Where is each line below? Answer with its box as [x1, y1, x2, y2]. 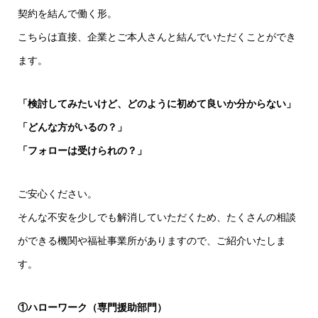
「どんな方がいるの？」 [17, 121, 127, 133]
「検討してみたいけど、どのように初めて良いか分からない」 [17, 98, 296, 110]
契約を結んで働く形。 [17, 8, 117, 20]
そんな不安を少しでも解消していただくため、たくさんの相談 [17, 212, 296, 224]
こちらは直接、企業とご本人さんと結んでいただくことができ [17, 31, 296, 43]
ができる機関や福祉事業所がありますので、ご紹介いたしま [17, 235, 286, 247]
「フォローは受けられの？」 [17, 145, 147, 157]
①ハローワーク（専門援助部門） [17, 302, 167, 314]
